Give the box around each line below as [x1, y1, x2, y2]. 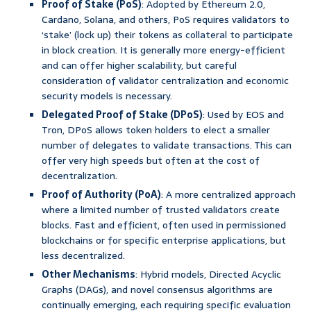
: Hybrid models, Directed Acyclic [135, 267, 281, 283]
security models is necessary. [42, 88, 172, 104]
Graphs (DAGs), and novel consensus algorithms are [42, 282, 273, 298]
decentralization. [42, 168, 117, 184]
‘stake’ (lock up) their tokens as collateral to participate [42, 27, 293, 43]
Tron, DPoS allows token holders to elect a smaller [42, 122, 270, 138]
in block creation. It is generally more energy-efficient [42, 42, 285, 58]
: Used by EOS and [203, 107, 284, 123]
